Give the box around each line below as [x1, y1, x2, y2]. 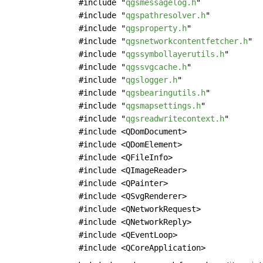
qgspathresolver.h [126, 11, 206, 20]
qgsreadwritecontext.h [126, 114, 225, 123]
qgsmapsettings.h [126, 101, 201, 110]
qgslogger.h [126, 75, 178, 85]
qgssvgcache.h [126, 62, 187, 72]
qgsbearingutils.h [126, 88, 206, 97]
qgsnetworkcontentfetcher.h [126, 36, 248, 46]
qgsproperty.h [126, 23, 187, 33]
